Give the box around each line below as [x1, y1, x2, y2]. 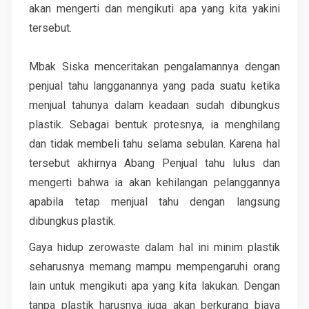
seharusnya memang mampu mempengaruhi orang [29, 259, 280, 273]
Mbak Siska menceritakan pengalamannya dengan [29, 59, 280, 73]
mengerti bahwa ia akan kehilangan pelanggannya [29, 175, 280, 189]
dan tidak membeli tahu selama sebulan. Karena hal [29, 137, 280, 150]
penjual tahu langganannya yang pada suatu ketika [29, 79, 280, 92]
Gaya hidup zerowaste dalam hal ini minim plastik [29, 240, 280, 254]
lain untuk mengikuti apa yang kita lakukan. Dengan [29, 279, 280, 292]
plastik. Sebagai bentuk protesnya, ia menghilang [29, 117, 280, 131]
